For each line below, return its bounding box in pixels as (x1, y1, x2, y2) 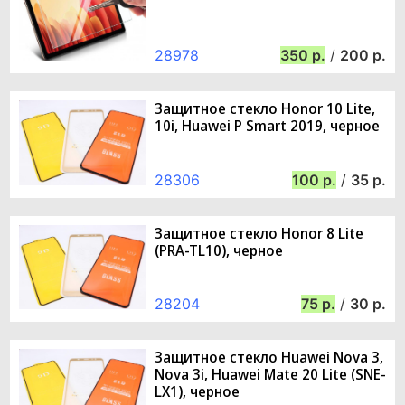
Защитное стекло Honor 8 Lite (155, 222, 363, 243)
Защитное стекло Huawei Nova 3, (155, 346, 383, 367)
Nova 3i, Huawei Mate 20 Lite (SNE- (155, 363, 386, 384)
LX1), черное (155, 381, 240, 401)
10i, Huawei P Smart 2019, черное (155, 116, 380, 137)
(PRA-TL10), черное (155, 240, 283, 260)
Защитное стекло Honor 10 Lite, (155, 99, 375, 119)
